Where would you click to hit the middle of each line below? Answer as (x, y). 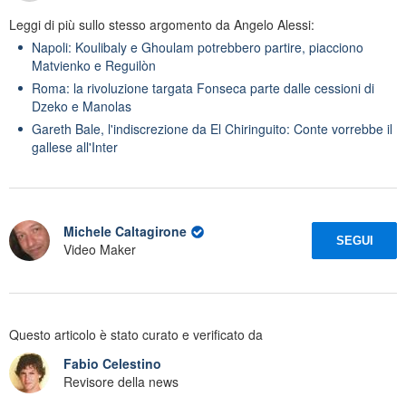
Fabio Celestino (112, 364)
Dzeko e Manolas (82, 106)
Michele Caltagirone (125, 232)
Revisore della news (121, 382)
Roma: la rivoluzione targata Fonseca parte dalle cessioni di (203, 87)
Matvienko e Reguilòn (94, 65)
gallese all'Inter (75, 146)
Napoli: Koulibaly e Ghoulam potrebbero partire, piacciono (198, 47)
